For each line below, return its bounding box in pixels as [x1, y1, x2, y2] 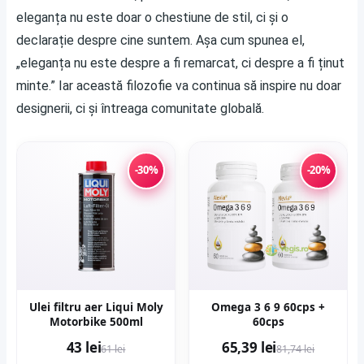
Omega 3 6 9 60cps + [211, 299, 325, 314]
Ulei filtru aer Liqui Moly [28, 299, 163, 314]
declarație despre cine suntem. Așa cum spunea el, [16, 32, 305, 48]
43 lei [66, 337, 102, 357]
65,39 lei [221, 337, 277, 357]
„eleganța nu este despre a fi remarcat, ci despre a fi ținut [16, 54, 344, 71]
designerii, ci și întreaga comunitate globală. [16, 100, 264, 116]
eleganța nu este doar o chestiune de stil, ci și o [16, 9, 288, 25]
